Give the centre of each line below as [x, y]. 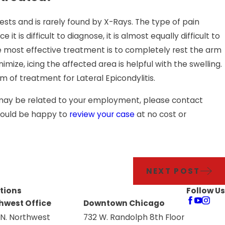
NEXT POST [173, 171]
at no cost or [160, 114]
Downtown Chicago [124, 203]
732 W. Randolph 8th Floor [134, 217]
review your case [102, 114]
